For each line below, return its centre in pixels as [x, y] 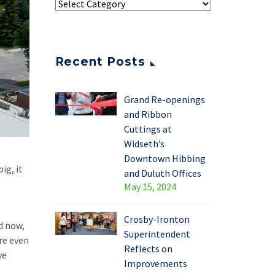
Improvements [155, 264]
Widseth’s [144, 144]
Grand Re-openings [164, 100]
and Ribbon [148, 114]
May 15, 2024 [150, 187]
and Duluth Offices [162, 173]
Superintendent [157, 234]
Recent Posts [100, 62]
